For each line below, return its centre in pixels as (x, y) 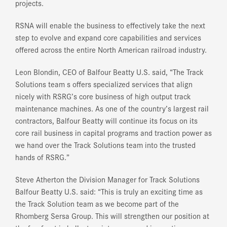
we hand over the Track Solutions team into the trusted (105, 145)
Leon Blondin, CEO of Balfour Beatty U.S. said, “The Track (109, 72)
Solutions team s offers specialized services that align (104, 84)
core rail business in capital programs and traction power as (113, 133)
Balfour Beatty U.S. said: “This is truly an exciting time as (109, 191)
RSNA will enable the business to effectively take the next (110, 25)
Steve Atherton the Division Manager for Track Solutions (107, 179)
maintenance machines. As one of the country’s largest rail (112, 108)
